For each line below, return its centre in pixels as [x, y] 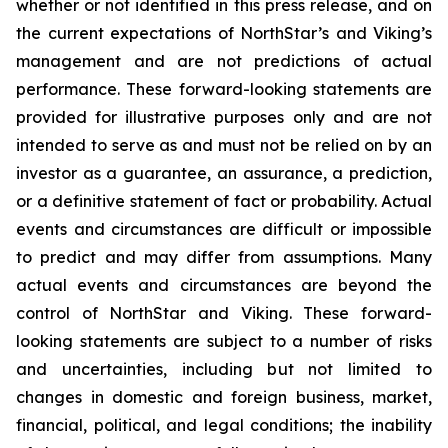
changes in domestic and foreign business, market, [224, 397]
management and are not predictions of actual [224, 61]
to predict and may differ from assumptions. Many [224, 257]
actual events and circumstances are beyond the [224, 285]
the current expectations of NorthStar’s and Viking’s [224, 33]
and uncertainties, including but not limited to [224, 369]
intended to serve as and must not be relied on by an [224, 145]
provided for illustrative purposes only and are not [224, 117]
